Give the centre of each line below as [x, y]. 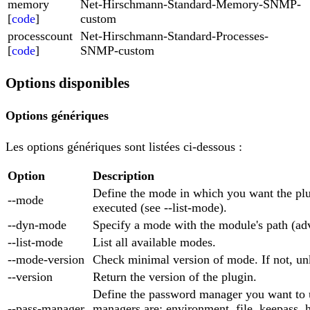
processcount [40, 36]
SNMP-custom [117, 51]
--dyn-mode [37, 225]
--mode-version [46, 259]
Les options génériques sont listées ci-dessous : [124, 146]
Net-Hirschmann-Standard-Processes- [174, 36]
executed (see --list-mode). [160, 207]
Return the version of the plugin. [175, 276]
